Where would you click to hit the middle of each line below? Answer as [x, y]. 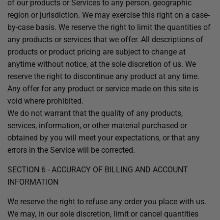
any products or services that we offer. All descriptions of [105, 40]
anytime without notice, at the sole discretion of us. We [102, 64]
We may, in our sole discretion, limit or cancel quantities [103, 214]
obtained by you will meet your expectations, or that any [104, 138]
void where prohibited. [45, 101]
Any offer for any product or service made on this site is [103, 89]
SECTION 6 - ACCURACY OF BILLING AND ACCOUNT [98, 170]
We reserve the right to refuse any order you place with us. [107, 202]
